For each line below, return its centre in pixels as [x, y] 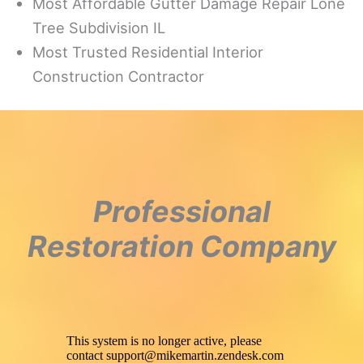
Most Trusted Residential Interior [148, 52]
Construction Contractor [118, 76]
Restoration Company [181, 247]
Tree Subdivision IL [99, 28]
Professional [181, 212]
